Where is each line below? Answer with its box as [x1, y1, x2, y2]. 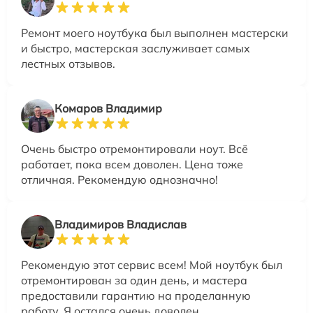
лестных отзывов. [21, 57, 115, 71]
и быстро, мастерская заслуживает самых [21, 41, 250, 56]
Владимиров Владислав [54, 217, 187, 232]
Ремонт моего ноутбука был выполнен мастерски [21, 26, 289, 41]
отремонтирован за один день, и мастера [21, 273, 247, 288]
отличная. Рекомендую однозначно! [21, 173, 218, 187]
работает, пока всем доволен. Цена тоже [21, 157, 243, 172]
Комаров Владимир [54, 101, 162, 116]
